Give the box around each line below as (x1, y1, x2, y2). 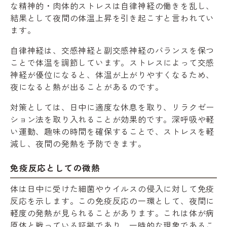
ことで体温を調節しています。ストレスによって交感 (10, 56, 215, 68)
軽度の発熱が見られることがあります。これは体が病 (10, 206, 215, 219)
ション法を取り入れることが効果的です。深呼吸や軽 (10, 112, 215, 125)
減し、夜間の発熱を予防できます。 (10, 137, 146, 149)
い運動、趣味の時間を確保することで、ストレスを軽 (10, 125, 215, 137)
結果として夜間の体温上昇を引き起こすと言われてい (10, 11, 215, 24)
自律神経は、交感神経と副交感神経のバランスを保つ (10, 44, 215, 56)
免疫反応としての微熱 (10, 161, 100, 174)
